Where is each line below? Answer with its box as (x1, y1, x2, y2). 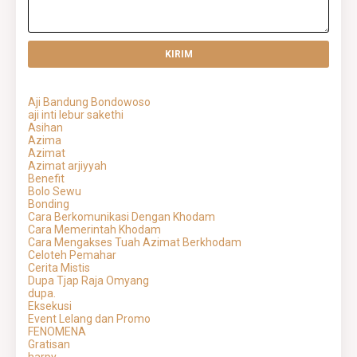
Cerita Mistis (28, 261, 90, 275)
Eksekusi (28, 300, 72, 313)
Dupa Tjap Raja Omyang (28, 274, 149, 288)
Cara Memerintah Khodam (28, 223, 161, 237)
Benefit (28, 172, 65, 186)
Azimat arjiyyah (28, 159, 107, 173)
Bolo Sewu (28, 185, 81, 198)
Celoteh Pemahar (28, 249, 116, 262)
